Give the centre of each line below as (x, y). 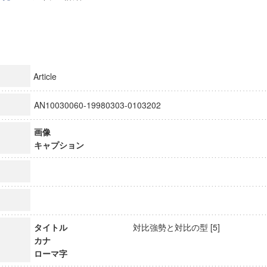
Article (45, 76)
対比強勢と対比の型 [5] (181, 227)
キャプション (59, 145)
